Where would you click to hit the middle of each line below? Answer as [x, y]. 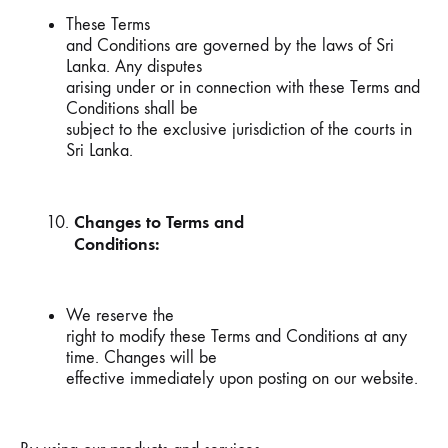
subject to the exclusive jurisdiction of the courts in [239, 129]
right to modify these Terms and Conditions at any [236, 336]
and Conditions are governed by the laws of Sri [230, 45]
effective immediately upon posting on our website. [242, 378]
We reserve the [120, 315]
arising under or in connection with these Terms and [243, 87]
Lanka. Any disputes [134, 66]
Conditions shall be [132, 108]
